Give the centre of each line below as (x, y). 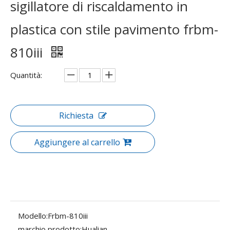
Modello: (33, 216)
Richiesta (76, 116)
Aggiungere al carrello (77, 142)
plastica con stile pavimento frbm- (114, 29)
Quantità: (26, 75)
